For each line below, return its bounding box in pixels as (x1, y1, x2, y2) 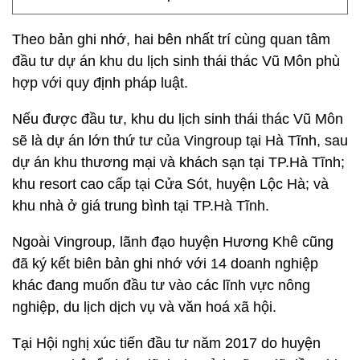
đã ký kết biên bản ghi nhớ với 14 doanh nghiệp (12, 256, 318, 272)
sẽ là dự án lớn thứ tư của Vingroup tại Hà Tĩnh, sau (12, 133, 348, 149)
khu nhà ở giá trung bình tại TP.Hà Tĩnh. (12, 198, 269, 214)
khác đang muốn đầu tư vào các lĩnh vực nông (12, 277, 310, 293)
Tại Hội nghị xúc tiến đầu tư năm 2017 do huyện (12, 335, 321, 351)
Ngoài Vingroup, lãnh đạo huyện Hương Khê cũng (12, 234, 333, 250)
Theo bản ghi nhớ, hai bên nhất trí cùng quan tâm (12, 31, 330, 47)
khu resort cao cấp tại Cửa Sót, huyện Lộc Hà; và (12, 176, 329, 192)
